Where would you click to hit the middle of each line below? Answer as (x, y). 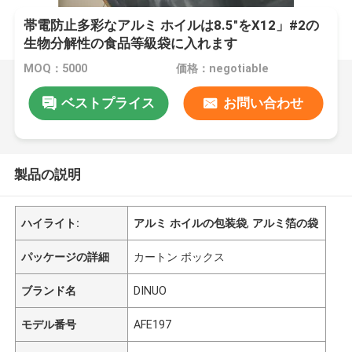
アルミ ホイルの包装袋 (191, 223)
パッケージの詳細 (66, 257)
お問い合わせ (263, 103)
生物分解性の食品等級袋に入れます (131, 44)
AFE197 (153, 324)
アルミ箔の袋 (286, 223)
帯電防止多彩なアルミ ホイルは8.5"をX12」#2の (172, 26)
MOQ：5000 (56, 69)
